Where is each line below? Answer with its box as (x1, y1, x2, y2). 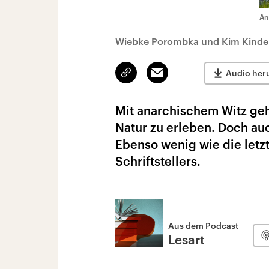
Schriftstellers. (115, 154, 201, 168)
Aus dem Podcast (168, 220, 238, 231)
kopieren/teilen (126, 73, 183, 83)
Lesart (168, 235, 205, 247)
